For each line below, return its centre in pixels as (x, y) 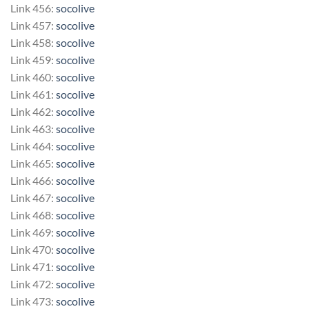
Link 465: (33, 163)
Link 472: (33, 283)
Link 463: (33, 128)
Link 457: (33, 25)
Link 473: (33, 301)
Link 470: (33, 249)
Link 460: (33, 77)
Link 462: (33, 111)
